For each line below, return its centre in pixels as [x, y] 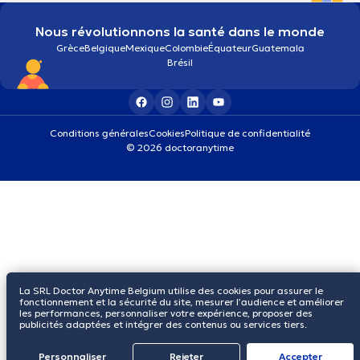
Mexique [145, 47]
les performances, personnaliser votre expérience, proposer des [166, 313]
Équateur [229, 47]
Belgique [104, 47]
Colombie [186, 47]
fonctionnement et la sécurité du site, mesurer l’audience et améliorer [182, 302]
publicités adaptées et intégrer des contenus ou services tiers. [163, 324]
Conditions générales [99, 133]
